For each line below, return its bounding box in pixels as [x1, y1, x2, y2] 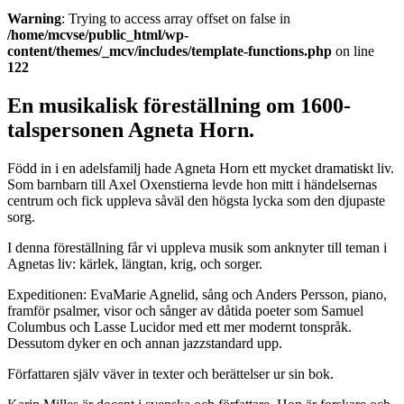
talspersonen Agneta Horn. [7, 117, 254, 142]
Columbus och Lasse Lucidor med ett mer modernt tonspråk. [7, 318, 352, 335]
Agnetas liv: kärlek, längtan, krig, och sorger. [7, 255, 262, 271]
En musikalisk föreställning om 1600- [7, 93, 351, 117]
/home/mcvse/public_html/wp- [7, 26, 188, 42]
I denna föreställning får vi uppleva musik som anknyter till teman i [7, 239, 387, 255]
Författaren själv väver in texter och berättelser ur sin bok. [7, 365, 334, 381]
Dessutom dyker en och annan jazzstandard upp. [7, 335, 282, 351]
